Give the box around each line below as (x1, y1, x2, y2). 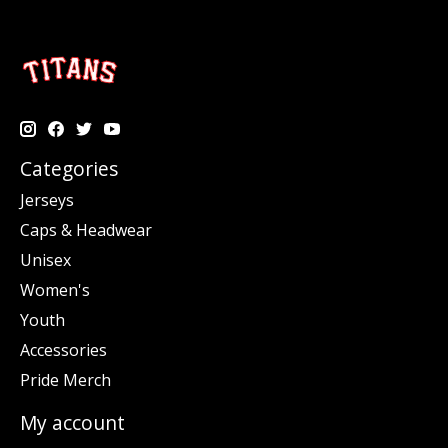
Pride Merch (20, 369, 111, 392)
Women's (20, 279, 90, 302)
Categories (20, 154, 118, 182)
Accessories (20, 339, 107, 362)
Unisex (20, 249, 71, 272)
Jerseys (20, 189, 74, 212)
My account (20, 409, 125, 437)
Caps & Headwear (20, 219, 152, 242)
